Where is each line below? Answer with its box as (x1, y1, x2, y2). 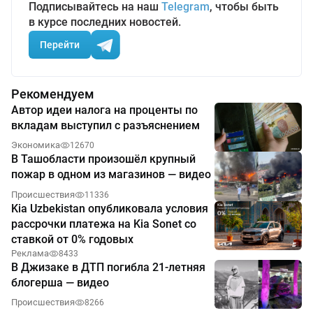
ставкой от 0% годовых (11, 232, 133, 246)
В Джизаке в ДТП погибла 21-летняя (11, 260, 205, 274)
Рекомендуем (11, 87, 94, 102)
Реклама (11, 247, 49, 259)
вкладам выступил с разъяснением (11, 119, 200, 133)
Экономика (11, 140, 60, 151)
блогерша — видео (11, 275, 109, 289)
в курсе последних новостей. (29, 15, 181, 29)
